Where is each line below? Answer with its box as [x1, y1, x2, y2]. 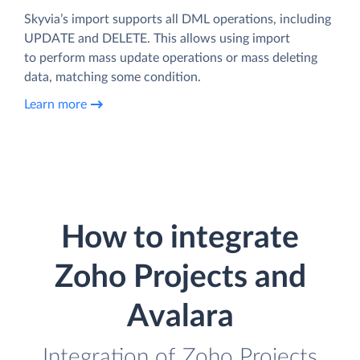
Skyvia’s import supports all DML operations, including [24, 13, 331, 27]
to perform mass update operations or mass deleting [24, 51, 317, 65]
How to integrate [61, 223, 299, 255]
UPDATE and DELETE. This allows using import [24, 32, 290, 46]
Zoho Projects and [54, 262, 306, 294]
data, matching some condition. [24, 71, 201, 84]
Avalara [126, 301, 234, 333]
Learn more [24, 97, 87, 111]
